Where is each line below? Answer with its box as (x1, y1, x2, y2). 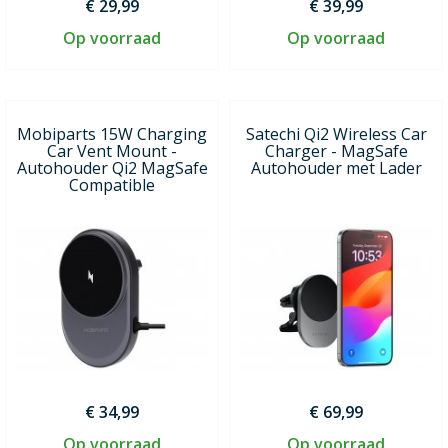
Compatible (69, 173, 155, 196)
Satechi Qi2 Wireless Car (245, 122, 427, 145)
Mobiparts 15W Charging (17, 122, 207, 145)
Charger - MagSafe (264, 139, 408, 162)
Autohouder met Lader (250, 156, 422, 179)
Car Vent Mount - (47, 139, 177, 162)
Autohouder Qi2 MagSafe (16, 156, 208, 179)
